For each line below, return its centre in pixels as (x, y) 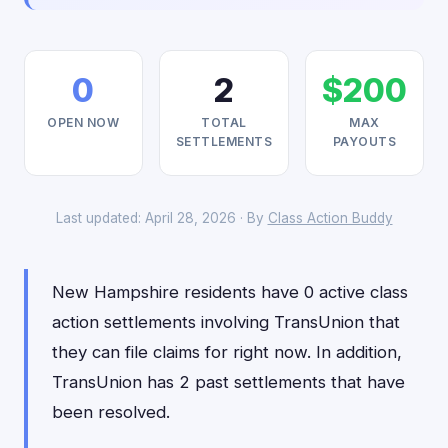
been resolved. (111, 412)
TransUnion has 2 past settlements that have (228, 382)
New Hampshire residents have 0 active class (230, 292)
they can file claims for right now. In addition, (227, 352)
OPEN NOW (83, 122)
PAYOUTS (364, 141)
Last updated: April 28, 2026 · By (161, 218)
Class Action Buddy (330, 218)
